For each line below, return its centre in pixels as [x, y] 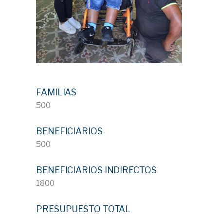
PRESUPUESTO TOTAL [83, 209]
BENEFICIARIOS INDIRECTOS [96, 170]
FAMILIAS [56, 92]
